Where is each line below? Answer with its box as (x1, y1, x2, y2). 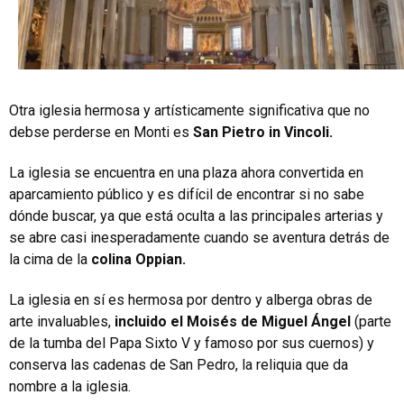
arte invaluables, (9, 312, 115, 330)
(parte (351, 312, 391, 330)
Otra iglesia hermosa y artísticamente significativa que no (9, 101, 370, 119)
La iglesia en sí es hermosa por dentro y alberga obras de (9, 290, 372, 308)
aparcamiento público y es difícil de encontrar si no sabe (9, 185, 364, 203)
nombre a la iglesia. (9, 377, 131, 395)
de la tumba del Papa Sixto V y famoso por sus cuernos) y (9, 334, 374, 352)
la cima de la (9, 250, 91, 268)
